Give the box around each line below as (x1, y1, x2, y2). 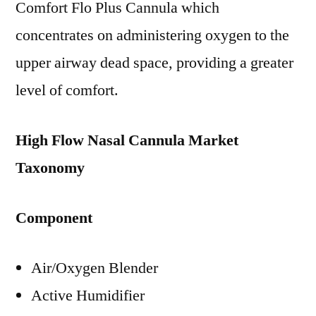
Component (16, 208, 92, 228)
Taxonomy (16, 158, 85, 178)
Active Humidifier (31, 286, 145, 305)
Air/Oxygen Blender (31, 258, 158, 278)
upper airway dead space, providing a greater (16, 53, 293, 73)
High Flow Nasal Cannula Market (16, 130, 238, 150)
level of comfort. (16, 80, 119, 100)
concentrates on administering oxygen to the (16, 25, 289, 45)
